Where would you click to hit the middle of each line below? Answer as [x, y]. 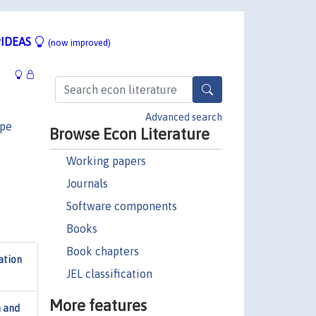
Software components [121, 206]
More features [98, 305]
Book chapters [102, 251]
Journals [87, 183]
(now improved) [79, 42]
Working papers [106, 160]
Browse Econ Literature [129, 134]
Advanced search [184, 117]
